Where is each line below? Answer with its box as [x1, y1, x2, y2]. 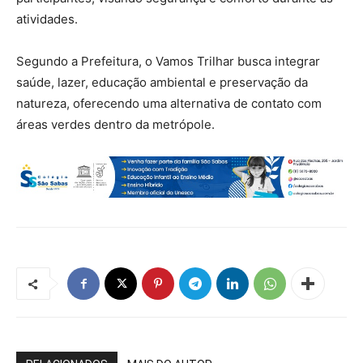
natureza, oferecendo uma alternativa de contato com [16, 96, 322, 112]
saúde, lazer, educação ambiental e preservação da [16, 75, 308, 91]
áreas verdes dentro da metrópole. [16, 117, 215, 133]
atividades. [16, 11, 78, 28]
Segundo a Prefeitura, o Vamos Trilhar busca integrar [16, 53, 320, 70]
